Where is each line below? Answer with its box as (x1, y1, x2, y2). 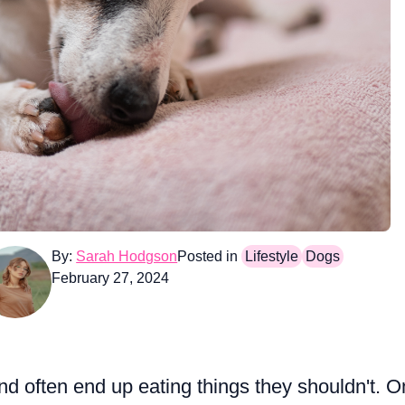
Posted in (177, 249, 239, 265)
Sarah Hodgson (76, 249, 178, 265)
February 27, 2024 (52, 270, 170, 287)
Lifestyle (245, 249, 299, 265)
